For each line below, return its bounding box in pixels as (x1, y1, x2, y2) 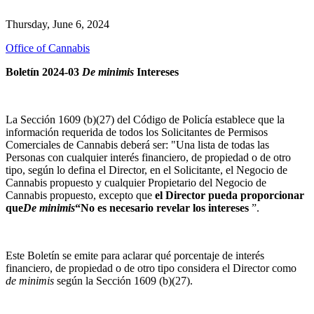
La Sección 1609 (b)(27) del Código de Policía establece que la (6, 113, 285, 125)
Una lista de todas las (176, 138, 269, 151)
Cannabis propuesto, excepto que (6, 189, 155, 201)
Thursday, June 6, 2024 (6, 18, 109, 30)
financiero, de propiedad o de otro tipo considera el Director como (6, 261, 296, 274)
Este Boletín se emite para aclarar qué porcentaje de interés (6, 249, 264, 261)
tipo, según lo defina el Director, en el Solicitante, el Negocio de (6, 163, 287, 176)
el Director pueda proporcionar (155, 189, 304, 201)
